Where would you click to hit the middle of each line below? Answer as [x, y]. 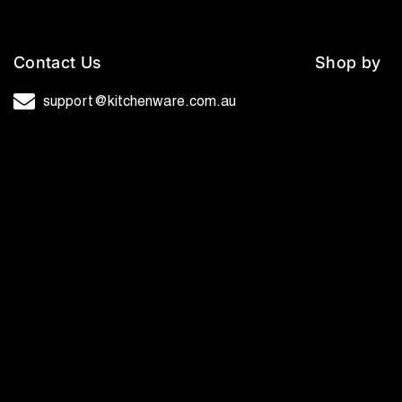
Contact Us [58, 62]
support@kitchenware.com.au [140, 102]
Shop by [348, 62]
